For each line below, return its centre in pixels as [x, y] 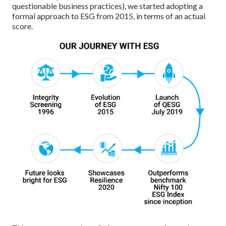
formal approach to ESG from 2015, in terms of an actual [109, 16]
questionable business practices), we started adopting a [107, 6]
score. [22, 26]
